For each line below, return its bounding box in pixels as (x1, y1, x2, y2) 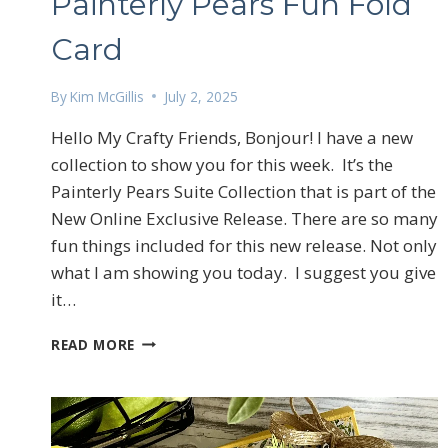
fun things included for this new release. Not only (51, 233, 437, 257)
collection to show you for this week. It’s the (51, 152, 393, 176)
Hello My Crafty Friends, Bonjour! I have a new (51, 125, 413, 149)
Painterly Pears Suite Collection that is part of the (51, 179, 436, 203)
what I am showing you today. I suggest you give (51, 260, 436, 284)
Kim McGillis (70, 86, 145, 106)
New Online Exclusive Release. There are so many (51, 206, 438, 230)
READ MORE (51, 334, 136, 354)
